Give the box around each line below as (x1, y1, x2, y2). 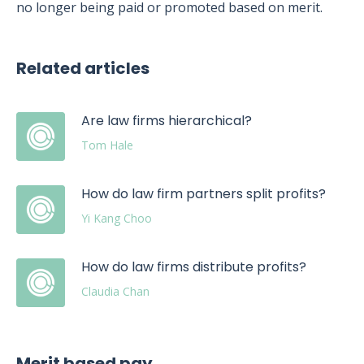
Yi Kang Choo (81, 210, 152, 226)
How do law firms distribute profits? (81, 258, 306, 276)
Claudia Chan (81, 284, 149, 299)
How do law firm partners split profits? (81, 184, 326, 203)
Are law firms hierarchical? (81, 111, 252, 130)
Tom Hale (81, 137, 133, 153)
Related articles (16, 57, 149, 80)
